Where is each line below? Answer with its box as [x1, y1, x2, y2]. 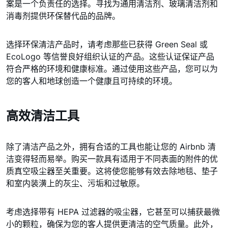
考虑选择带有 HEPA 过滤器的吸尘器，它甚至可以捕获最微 [6, 207, 220, 217]
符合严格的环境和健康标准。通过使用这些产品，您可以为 [6, 64, 218, 74]
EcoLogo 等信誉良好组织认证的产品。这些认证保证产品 [6, 51, 214, 62]
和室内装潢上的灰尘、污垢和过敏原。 [6, 178, 145, 188]
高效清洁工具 [6, 108, 79, 123]
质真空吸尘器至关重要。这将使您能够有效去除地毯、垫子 [6, 166, 218, 176]
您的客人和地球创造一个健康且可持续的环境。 [6, 76, 177, 86]
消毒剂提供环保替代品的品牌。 [6, 11, 120, 21]
